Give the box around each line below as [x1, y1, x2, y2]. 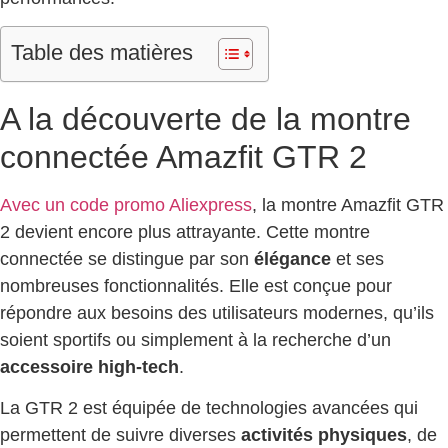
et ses [331, 249, 384, 270]
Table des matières [11, 40, 193, 66]
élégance [254, 249, 331, 270]
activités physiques [241, 425, 407, 446]
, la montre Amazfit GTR [252, 195, 444, 216]
